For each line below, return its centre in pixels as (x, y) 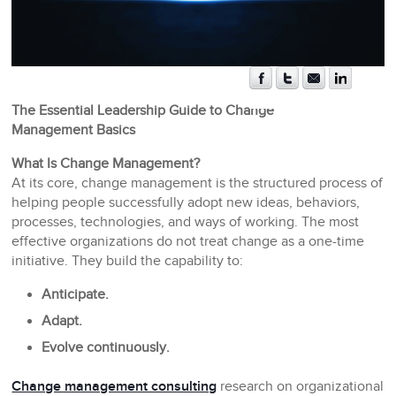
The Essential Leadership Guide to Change (143, 111)
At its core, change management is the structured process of (198, 184)
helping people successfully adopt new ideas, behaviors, (186, 203)
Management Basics (74, 131)
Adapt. (62, 322)
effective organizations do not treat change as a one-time (188, 242)
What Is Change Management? (106, 164)
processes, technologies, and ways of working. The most (186, 223)
